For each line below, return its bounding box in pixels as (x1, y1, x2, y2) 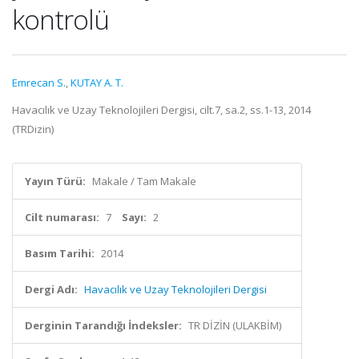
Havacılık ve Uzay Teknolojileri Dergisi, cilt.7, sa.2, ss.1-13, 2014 (12, 103, 311, 117)
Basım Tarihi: (25, 246, 95, 260)
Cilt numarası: (25, 210, 99, 224)
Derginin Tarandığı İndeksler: (25, 318, 182, 333)
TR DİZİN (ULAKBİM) (188, 318, 281, 333)
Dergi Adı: (25, 282, 78, 296)
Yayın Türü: (25, 174, 86, 188)
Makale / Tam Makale (92, 174, 196, 188)
